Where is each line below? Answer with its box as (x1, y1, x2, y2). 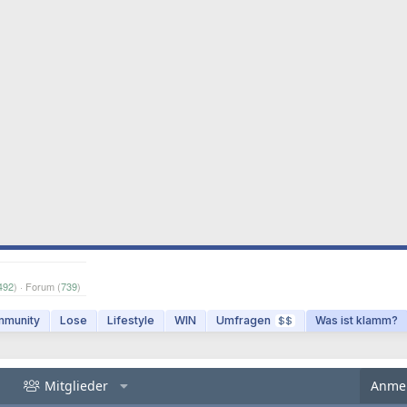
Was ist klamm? (315, 313, 398, 327)
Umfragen (216, 313, 271, 327)
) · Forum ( (14, 279, 61, 293)
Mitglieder (44, 377, 108, 394)
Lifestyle (107, 313, 154, 327)
